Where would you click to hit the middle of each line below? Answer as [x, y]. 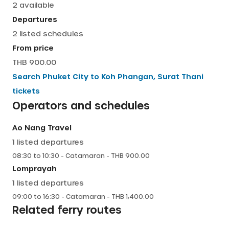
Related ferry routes [67, 210]
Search [27, 76]
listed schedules [50, 33]
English [46, 16]
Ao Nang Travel [42, 128]
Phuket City [65, 76]
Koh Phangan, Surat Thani [152, 76]
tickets [26, 91]
